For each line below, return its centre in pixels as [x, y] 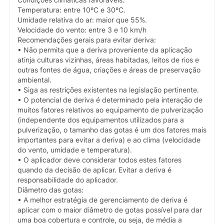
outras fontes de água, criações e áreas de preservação [109, 70]
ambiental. [34, 80]
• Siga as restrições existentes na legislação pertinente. [108, 90]
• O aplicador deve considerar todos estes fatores [99, 160]
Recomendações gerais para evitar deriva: [87, 40]
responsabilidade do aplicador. [68, 180]
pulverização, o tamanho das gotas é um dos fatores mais [112, 130]
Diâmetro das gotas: [50, 190]
